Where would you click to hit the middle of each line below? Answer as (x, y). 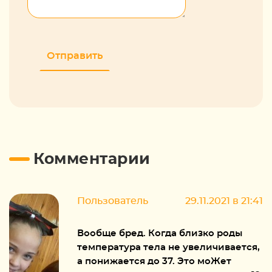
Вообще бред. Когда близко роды (160, 233)
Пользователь (113, 201)
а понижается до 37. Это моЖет (154, 261)
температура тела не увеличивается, (168, 247)
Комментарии (92, 159)
